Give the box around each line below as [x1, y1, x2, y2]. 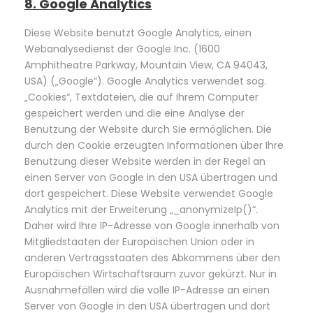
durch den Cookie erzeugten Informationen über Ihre [24, 138, 284, 152]
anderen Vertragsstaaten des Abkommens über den [24, 251, 280, 265]
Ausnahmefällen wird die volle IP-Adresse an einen [24, 283, 270, 297]
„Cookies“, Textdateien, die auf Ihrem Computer [24, 90, 259, 104]
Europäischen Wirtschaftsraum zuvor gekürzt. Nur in [24, 267, 277, 281]
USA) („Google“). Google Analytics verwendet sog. [24, 74, 266, 88]
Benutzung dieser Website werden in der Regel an [24, 154, 265, 168]
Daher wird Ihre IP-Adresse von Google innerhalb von [24, 219, 279, 233]
